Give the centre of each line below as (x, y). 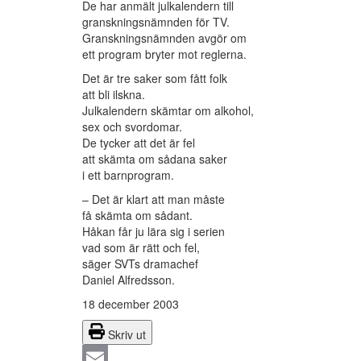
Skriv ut (127, 335)
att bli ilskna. (114, 95)
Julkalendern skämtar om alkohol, (168, 111)
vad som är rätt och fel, (141, 248)
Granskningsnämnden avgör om (164, 38)
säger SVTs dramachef (140, 264)
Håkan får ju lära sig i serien (154, 232)
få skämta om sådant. (137, 216)
